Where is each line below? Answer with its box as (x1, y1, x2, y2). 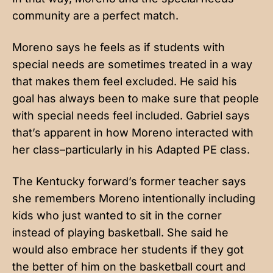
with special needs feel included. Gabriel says (12, 109, 250, 122)
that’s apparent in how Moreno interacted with (12, 126, 253, 140)
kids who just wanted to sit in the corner (12, 209, 222, 222)
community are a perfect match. (12, 9, 182, 23)
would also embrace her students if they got (12, 243, 244, 257)
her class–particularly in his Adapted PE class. (12, 143, 253, 157)
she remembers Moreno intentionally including (12, 192, 255, 205)
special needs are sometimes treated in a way (12, 58, 252, 71)
